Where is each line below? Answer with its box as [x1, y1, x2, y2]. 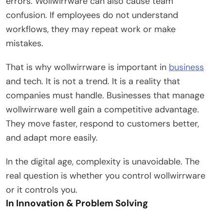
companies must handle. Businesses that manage [6, 89, 204, 101]
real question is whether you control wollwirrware [6, 169, 205, 182]
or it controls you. [6, 183, 77, 196]
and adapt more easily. [6, 131, 98, 144]
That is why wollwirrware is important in [6, 61, 169, 73]
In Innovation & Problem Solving [6, 197, 148, 209]
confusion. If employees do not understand [6, 9, 178, 21]
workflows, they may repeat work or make [6, 23, 176, 35]
